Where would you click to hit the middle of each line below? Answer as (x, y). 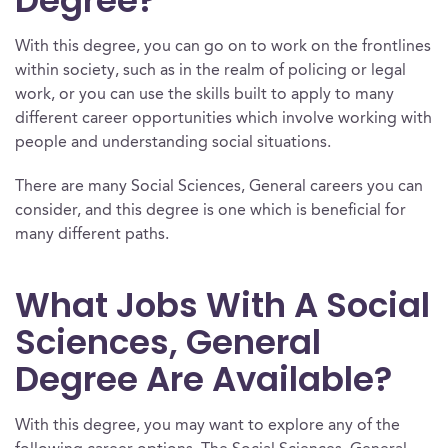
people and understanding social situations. (173, 143)
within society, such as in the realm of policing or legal (210, 71)
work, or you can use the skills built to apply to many (204, 95)
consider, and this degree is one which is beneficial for (210, 211)
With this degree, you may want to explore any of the (207, 426)
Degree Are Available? (203, 379)
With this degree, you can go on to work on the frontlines (223, 47)
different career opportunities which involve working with (223, 119)
